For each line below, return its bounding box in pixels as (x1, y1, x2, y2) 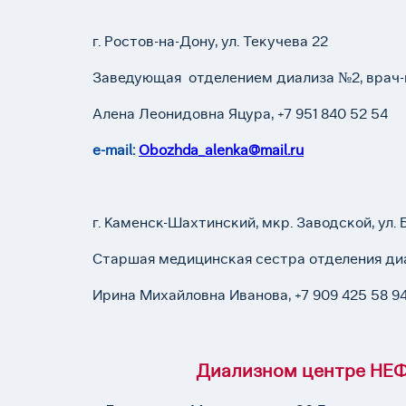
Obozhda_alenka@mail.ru (139, 141, 304, 159)
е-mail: (92, 141, 139, 159)
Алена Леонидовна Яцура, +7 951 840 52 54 (92, 105, 395, 122)
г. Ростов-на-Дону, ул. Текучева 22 (92, 33, 328, 50)
